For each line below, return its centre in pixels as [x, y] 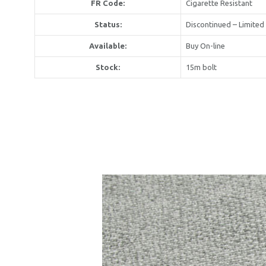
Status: [108, 24]
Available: [108, 45]
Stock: [108, 67]
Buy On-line [205, 45]
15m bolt [201, 67]
